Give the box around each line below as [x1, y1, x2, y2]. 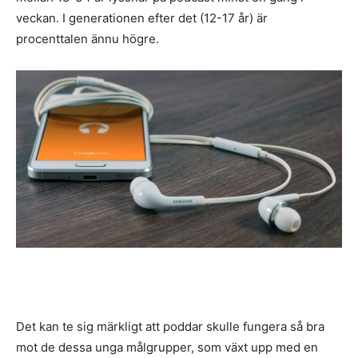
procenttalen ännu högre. [16, 31, 159, 47]
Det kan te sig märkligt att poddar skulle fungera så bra [16, 318, 324, 334]
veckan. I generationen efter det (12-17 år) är [16, 10, 268, 26]
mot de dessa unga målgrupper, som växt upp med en [16, 339, 318, 355]
